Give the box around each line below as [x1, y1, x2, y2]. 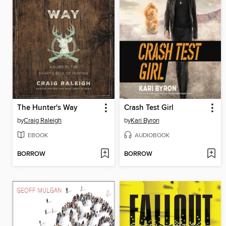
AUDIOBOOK [134, 131, 169, 139]
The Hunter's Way [17, 103, 78, 112]
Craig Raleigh [24, 116, 62, 125]
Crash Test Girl [124, 103, 174, 112]
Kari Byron [130, 116, 159, 125]
